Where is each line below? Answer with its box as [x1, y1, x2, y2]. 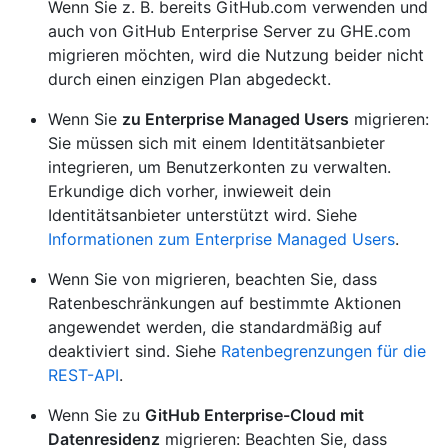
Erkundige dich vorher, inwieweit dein [48, 181, 331, 202]
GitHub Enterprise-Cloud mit [145, 405, 364, 426]
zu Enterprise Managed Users [122, 109, 349, 130]
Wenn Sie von [48, 269, 155, 290]
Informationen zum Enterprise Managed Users [48, 229, 395, 250]
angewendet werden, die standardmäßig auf [48, 317, 382, 338]
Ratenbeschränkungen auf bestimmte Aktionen [48, 293, 401, 314]
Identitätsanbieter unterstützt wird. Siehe [48, 205, 357, 226]
